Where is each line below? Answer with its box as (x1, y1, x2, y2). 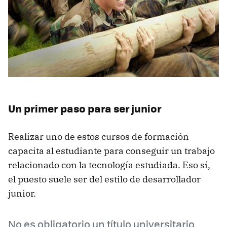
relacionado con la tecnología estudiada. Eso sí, (8, 159, 210, 171)
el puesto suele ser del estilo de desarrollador (8, 173, 201, 185)
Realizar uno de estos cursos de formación (8, 130, 189, 142)
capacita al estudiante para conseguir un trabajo (8, 144, 215, 157)
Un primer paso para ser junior (8, 100, 162, 116)
